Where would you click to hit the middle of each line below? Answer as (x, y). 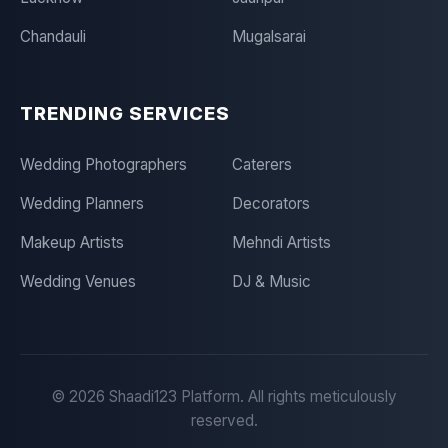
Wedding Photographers (103, 164)
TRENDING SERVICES (125, 113)
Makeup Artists (72, 242)
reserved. (224, 420)
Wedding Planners (82, 203)
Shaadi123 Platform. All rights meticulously (251, 396)
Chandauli (53, 36)
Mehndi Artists (281, 242)
